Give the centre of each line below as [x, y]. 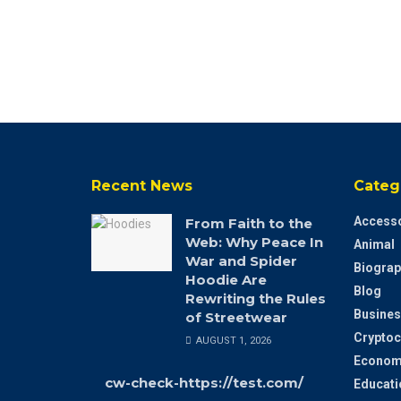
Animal [374, 244]
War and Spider [241, 260]
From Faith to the [249, 223]
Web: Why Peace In [254, 242]
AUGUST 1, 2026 [232, 340]
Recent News [142, 185]
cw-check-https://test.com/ [204, 382]
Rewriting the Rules [256, 298]
